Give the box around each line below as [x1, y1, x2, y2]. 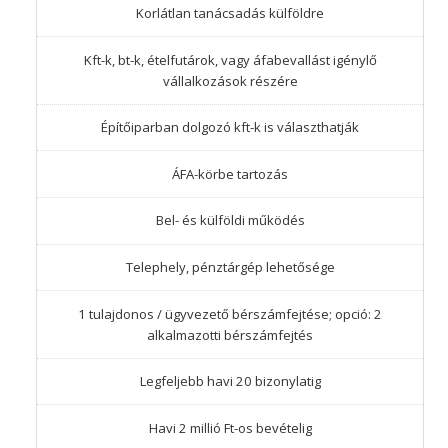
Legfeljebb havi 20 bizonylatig [139, 372, 321, 391]
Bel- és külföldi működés [155, 211, 305, 230]
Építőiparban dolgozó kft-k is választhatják [101, 118, 359, 137]
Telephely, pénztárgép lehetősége [125, 257, 335, 276]
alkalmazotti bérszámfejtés [147, 325, 313, 344]
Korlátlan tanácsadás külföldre [136, 3, 324, 22]
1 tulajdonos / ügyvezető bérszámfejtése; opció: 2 [78, 304, 382, 323]
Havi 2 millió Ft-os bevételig [148, 418, 312, 437]
